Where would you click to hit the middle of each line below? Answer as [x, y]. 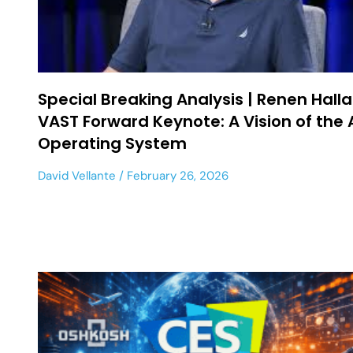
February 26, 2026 [176, 175]
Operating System [112, 143]
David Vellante [77, 175]
